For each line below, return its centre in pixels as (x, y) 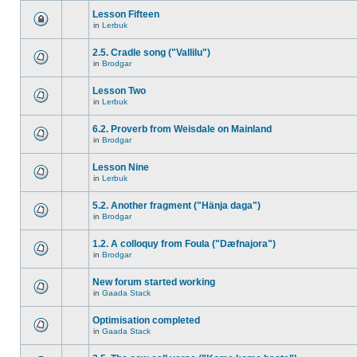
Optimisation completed (146, 320)
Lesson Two (119, 91)
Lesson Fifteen (126, 14)
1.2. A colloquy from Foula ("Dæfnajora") (184, 244)
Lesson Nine (121, 167)
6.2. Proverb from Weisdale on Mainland (182, 129)
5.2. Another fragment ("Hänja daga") (177, 206)
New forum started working (154, 282)
